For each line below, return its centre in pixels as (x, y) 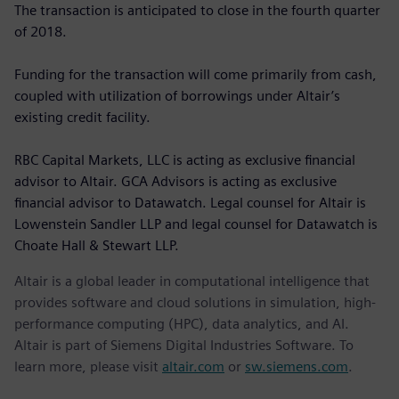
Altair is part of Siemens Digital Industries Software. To (184, 345)
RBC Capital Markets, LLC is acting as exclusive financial (185, 159)
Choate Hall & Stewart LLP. (97, 245)
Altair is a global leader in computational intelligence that (192, 281)
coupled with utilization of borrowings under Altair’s (177, 95)
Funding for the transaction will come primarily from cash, (195, 74)
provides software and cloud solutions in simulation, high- (195, 302)
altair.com (193, 366)
